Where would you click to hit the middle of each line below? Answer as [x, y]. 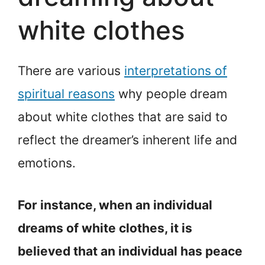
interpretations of [176, 71]
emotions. [47, 163]
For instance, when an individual [115, 205]
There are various [71, 71]
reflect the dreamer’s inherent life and [127, 140]
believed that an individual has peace [130, 251]
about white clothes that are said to [123, 117]
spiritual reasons [66, 94]
